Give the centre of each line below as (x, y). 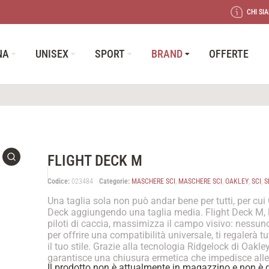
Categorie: (115, 181)
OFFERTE (228, 54)
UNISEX (52, 54)
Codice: (60, 181)
